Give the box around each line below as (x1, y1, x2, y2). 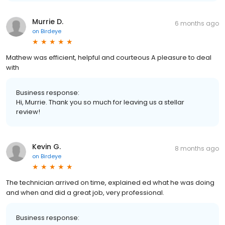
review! (16, 106, 40, 117)
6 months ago (175, 19, 219, 28)
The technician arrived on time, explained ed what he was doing (6, 177, 214, 187)
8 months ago (175, 144, 219, 153)
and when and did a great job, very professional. (6, 187, 164, 197)
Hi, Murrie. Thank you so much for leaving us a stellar (16, 97, 184, 107)
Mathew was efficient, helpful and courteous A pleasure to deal (6, 52, 211, 62)
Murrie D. (32, 16, 63, 27)
